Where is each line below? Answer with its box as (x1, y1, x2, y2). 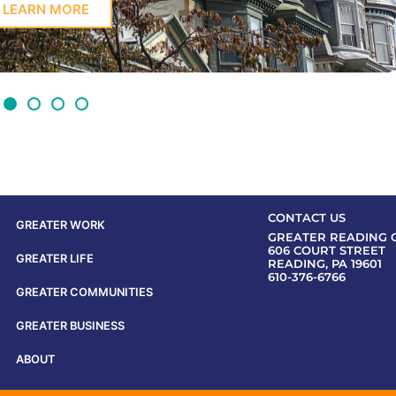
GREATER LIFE (16, 251, 94, 265)
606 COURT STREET (267, 243, 385, 257)
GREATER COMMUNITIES (16, 285, 153, 299)
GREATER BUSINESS (16, 318, 125, 332)
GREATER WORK (16, 217, 105, 232)
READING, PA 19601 (267, 256, 382, 270)
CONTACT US (267, 210, 346, 225)
